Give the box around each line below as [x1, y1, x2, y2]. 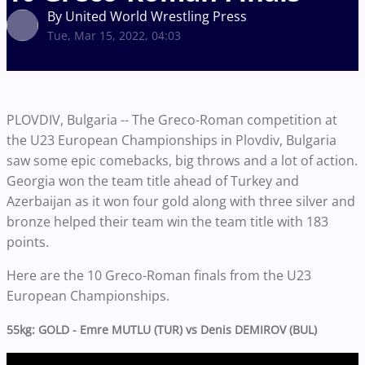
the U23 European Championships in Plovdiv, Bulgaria [7, 130, 336, 149]
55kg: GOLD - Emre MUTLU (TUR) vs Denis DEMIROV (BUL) [7, 321, 317, 337]
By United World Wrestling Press [47, 7, 247, 25]
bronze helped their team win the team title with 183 [7, 212, 328, 231]
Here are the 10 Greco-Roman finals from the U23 [7, 266, 311, 284]
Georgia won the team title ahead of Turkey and [7, 171, 299, 190]
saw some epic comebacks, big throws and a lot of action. [7, 151, 358, 169]
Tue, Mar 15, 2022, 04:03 [47, 27, 181, 43]
